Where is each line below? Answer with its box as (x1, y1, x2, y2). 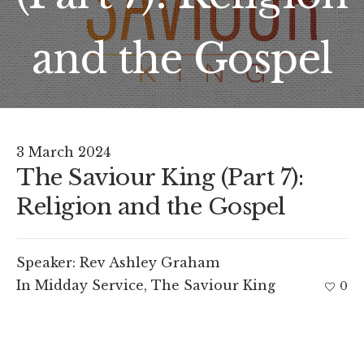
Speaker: (16, 254, 80, 271)
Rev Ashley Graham (80, 254, 219, 271)
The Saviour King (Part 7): (16, 163, 303, 192)
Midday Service (35, 277, 144, 293)
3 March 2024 (16, 144, 110, 160)
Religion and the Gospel (16, 193, 286, 221)
